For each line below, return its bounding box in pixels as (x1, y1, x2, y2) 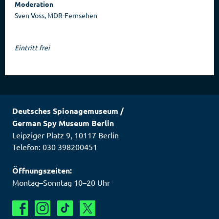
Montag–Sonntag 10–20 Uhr (12, 177, 110, 188)
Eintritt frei (15, 43, 50, 52)
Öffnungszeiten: (12, 165, 72, 176)
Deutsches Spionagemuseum (12, 106, 118, 116)
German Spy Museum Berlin (12, 118, 114, 129)
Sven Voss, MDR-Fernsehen (15, 11, 97, 20)
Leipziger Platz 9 (12, 130, 70, 140)
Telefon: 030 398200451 (12, 142, 97, 152)
